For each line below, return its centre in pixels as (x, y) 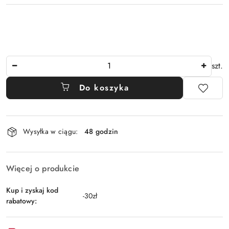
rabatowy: (21, 201)
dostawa (27, 151)
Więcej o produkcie (43, 168)
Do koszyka (104, 87)
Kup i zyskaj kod (32, 190)
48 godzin (101, 132)
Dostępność (36, 122)
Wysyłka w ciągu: (51, 132)
